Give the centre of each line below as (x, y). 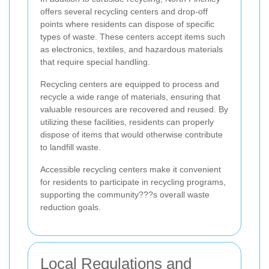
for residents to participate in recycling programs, (133, 182)
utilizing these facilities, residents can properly (127, 122)
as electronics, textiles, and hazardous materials (131, 50)
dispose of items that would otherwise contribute (131, 135)
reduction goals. (71, 207)
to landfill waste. (71, 147)
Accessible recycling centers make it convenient (131, 170)
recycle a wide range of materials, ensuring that (130, 97)
